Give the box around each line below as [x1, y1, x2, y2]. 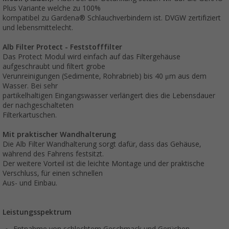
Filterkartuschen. [3, 110, 57, 119]
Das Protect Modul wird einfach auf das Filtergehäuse [3, 52, 180, 61]
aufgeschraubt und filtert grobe [3, 62, 105, 71]
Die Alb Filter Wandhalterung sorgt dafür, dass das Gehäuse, [3, 140, 201, 148]
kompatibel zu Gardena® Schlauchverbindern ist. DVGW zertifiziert [3, 13, 221, 22]
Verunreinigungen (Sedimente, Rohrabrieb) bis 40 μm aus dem [3, 72, 207, 80]
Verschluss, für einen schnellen [3, 169, 103, 177]
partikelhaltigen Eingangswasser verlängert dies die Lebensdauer [3, 91, 215, 100]
